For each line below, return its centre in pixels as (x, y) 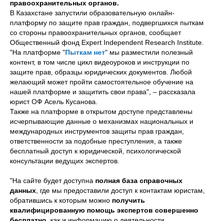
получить (129, 200)
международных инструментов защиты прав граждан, (97, 131)
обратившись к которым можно (61, 200)
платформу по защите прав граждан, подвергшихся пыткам (107, 23)
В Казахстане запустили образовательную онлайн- (92, 13)
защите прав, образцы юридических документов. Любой (101, 72)
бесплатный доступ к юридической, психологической (95, 151)
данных (23, 190)
